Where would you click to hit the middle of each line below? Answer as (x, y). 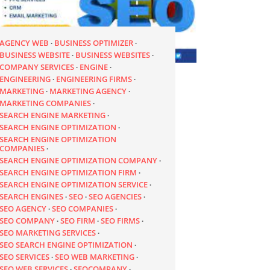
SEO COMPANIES (83, 208)
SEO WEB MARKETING (95, 256)
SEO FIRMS (121, 220)
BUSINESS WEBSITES (113, 55)
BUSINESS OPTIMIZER (94, 42)
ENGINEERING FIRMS (94, 79)
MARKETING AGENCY (88, 91)
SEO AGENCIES (115, 196)
